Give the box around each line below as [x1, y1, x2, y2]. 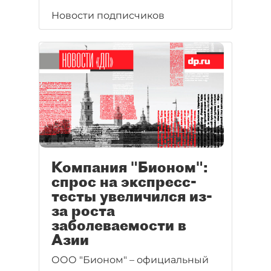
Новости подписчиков [51, 10, 165, 21]
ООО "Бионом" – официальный [51, 254, 209, 266]
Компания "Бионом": [51, 158, 208, 177]
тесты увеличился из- [51, 187, 212, 206]
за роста [51, 201, 115, 220]
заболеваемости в [51, 216, 186, 235]
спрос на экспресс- [51, 172, 197, 191]
